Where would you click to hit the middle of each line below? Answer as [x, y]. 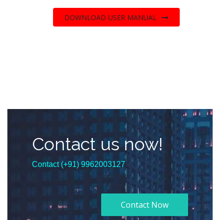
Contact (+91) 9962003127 [79, 164]
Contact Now [145, 205]
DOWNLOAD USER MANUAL [110, 17]
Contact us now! [97, 144]
